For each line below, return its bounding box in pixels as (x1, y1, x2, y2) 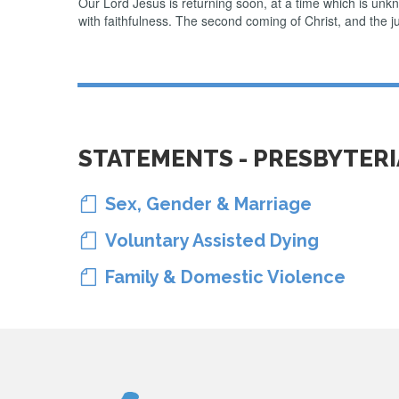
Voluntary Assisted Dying (105, 230, 319, 251)
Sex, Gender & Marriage (96, 193, 312, 215)
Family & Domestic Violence (96, 266, 346, 288)
